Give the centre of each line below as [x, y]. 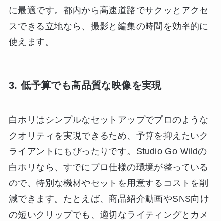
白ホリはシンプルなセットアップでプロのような [109, 120]
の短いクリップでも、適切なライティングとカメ [109, 214]
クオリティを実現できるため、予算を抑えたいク [109, 135]
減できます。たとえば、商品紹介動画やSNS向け [109, 199]
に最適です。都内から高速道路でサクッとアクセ [109, 11]
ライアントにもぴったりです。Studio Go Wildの [108, 151]
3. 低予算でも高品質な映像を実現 [85, 86]
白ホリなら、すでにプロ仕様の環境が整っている [109, 167]
